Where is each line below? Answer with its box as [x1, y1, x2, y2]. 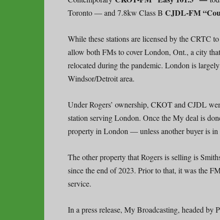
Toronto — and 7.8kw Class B [68, 7, 165, 18]
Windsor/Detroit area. [68, 73, 135, 83]
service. [68, 178, 91, 189]
